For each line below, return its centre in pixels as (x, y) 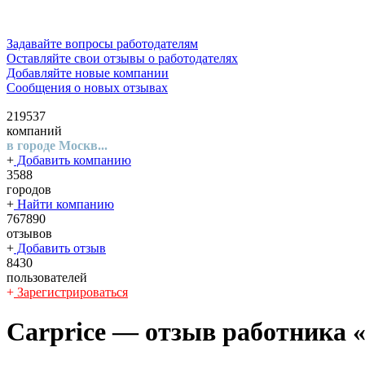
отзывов (29, 233)
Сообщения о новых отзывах (121, 88)
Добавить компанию (73, 160)
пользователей (47, 277)
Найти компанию (64, 204)
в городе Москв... (57, 145)
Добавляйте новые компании (122, 73)
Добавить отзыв (60, 248)
